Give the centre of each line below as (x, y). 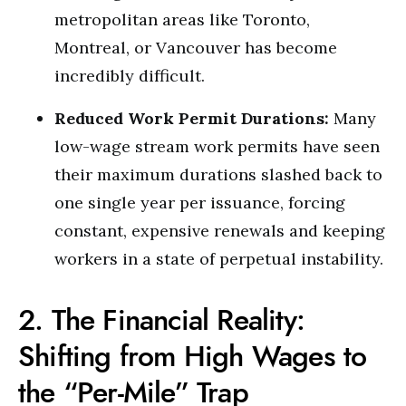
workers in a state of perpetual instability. (219, 259)
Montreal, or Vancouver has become (196, 48)
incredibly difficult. (130, 76)
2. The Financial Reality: (162, 320)
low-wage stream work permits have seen (217, 146)
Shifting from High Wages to (193, 356)
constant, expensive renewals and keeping (220, 231)
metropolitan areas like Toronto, (182, 19)
